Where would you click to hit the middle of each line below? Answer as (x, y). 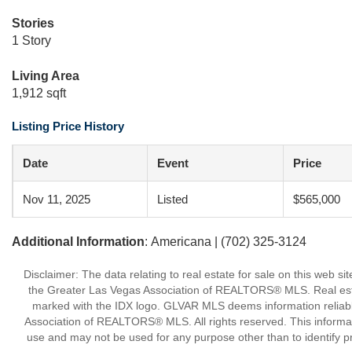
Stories (33, 23)
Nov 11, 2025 (57, 199)
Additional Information (78, 242)
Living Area (46, 76)
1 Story (31, 40)
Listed (172, 199)
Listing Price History (68, 126)
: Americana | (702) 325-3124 (225, 242)
